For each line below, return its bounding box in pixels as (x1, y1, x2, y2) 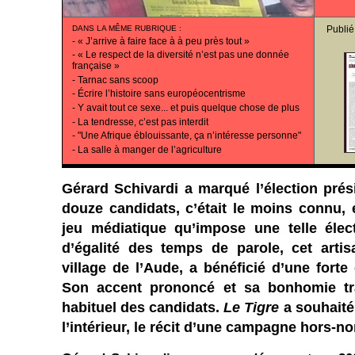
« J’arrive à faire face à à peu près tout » (78, 35, 250, 47)
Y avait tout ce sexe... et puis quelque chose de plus (78, 101, 300, 113)
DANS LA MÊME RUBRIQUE (72, 24, 177, 32)
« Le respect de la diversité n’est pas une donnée (78, 49, 289, 61)
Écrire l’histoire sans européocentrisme (78, 88, 246, 100)
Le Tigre (223, 299, 280, 315)
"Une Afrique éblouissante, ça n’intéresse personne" (78, 130, 301, 142)
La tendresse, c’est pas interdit (78, 116, 208, 128)
